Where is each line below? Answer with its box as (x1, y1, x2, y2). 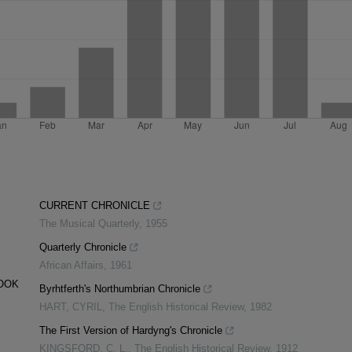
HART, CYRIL (39, 301, 102, 313)
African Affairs (39, 259, 104, 272)
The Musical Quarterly (39, 218, 139, 230)
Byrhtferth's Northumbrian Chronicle (39, 283, 200, 295)
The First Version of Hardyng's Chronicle (39, 324, 222, 337)
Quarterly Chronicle (39, 241, 126, 254)
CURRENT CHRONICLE (39, 200, 150, 212)
